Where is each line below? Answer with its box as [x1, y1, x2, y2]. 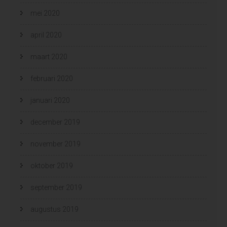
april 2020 [30, 30, 62, 39]
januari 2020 [30, 96, 70, 104]
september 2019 [30, 183, 82, 192]
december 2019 [30, 118, 80, 126]
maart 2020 [30, 52, 67, 61]
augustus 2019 [30, 205, 79, 213]
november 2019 [30, 139, 81, 148]
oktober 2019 [30, 161, 73, 170]
